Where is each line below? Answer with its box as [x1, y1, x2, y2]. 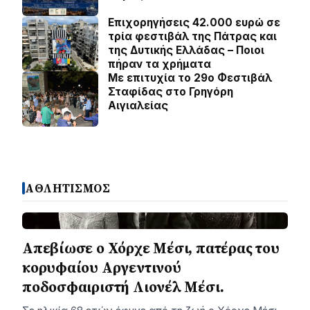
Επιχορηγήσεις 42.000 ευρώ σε [108, 15, 280, 29]
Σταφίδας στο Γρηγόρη [108, 84, 233, 98]
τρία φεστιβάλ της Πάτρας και [108, 29, 277, 43]
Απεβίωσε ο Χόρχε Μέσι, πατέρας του [22, 237, 280, 258]
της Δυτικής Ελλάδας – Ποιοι [108, 43, 264, 57]
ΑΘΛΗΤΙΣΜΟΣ [25, 180, 111, 197]
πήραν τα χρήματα [108, 57, 211, 71]
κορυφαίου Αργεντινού [22, 257, 181, 277]
